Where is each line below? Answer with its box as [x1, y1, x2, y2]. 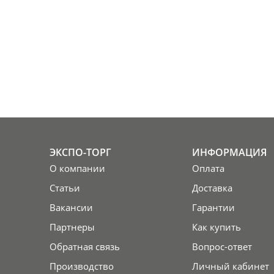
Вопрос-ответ [191, 240, 252, 253]
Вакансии [49, 201, 93, 214]
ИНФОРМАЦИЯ [191, 146, 267, 160]
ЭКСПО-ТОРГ [49, 146, 111, 160]
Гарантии [191, 201, 235, 214]
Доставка [191, 182, 232, 194]
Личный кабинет [191, 260, 269, 273]
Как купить [191, 221, 241, 234]
